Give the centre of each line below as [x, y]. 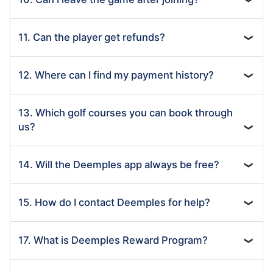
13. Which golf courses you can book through [126, 112]
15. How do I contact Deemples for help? [114, 202]
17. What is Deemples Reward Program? [113, 240]
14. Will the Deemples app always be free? [119, 164]
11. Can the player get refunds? [92, 37]
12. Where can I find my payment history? [116, 75]
